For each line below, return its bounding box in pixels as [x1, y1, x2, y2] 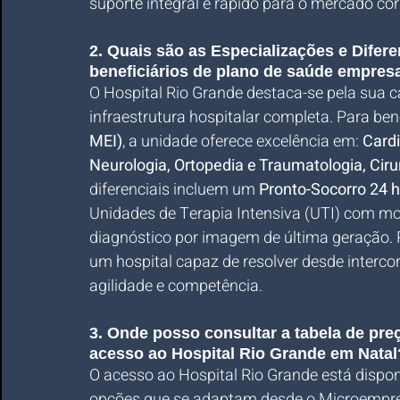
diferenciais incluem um [89, 178, 259, 202]
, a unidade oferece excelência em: [122, 129, 362, 154]
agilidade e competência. [89, 274, 262, 298]
